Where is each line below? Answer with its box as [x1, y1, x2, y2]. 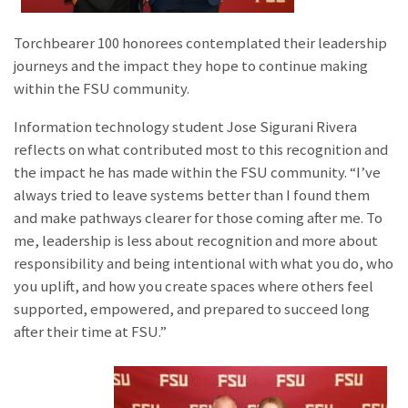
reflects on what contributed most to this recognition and [14, 139, 388, 159]
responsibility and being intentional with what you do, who [14, 253, 393, 273]
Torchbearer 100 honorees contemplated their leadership [14, 34, 387, 54]
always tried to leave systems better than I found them [14, 185, 370, 205]
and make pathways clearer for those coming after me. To [14, 208, 382, 228]
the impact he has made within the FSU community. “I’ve [14, 162, 381, 182]
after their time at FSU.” [14, 321, 167, 342]
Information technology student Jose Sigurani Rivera [14, 117, 357, 137]
